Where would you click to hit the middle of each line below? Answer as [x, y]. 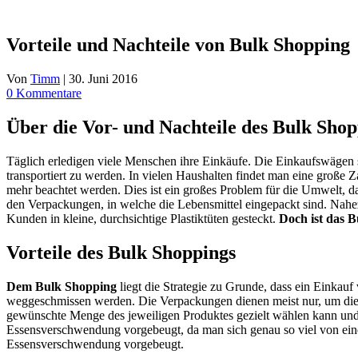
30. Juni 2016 [103, 78]
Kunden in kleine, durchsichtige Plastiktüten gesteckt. [143, 218]
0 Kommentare [44, 93]
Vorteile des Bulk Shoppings [121, 252]
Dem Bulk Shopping [62, 286]
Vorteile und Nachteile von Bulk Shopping [178, 45]
